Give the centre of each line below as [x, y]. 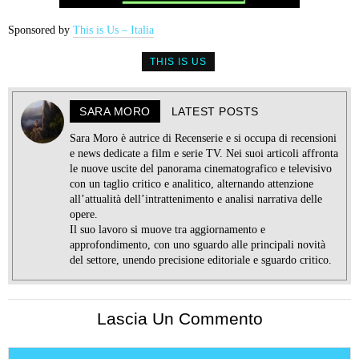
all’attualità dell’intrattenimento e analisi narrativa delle [196, 199]
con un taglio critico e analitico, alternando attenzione [192, 184]
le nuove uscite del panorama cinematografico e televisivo [201, 168]
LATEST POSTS [215, 111]
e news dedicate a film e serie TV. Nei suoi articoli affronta [204, 153]
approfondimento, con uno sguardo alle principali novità [198, 244]
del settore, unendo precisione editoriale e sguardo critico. [201, 260]
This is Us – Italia [113, 30]
